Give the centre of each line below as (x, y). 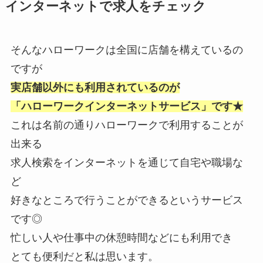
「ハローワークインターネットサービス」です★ (127, 106)
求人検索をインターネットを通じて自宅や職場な (127, 162)
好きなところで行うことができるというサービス (127, 200)
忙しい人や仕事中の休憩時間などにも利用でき (121, 237)
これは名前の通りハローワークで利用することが (127, 125)
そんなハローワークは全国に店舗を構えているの (127, 50)
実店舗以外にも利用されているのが (95, 87)
